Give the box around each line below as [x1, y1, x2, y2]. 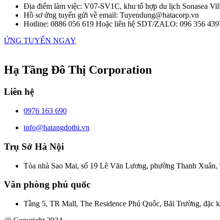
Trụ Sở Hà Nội [4, 141, 64, 152]
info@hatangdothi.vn [24, 123, 89, 132]
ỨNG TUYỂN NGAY [4, 36, 76, 45]
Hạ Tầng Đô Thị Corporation [4, 63, 152, 77]
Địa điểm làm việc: [24, 1, 84, 10]
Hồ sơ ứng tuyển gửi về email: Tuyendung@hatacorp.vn [24, 10, 199, 19]
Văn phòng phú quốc [4, 179, 90, 190]
